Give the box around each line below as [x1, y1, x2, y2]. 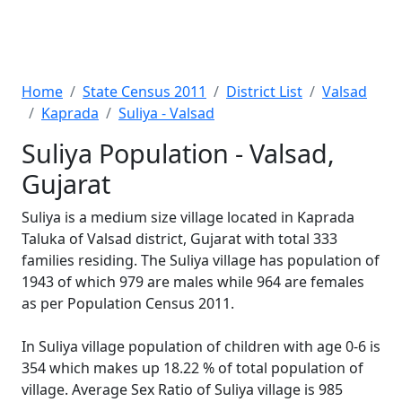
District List [226, 82, 302, 101]
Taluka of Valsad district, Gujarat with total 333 [22, 229, 337, 249]
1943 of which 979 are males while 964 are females [22, 272, 364, 292]
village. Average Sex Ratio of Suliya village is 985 [22, 380, 343, 399]
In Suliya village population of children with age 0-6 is [22, 336, 380, 356]
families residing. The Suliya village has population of [22, 250, 380, 270]
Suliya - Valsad [118, 103, 214, 123]
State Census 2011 [83, 82, 206, 101]
